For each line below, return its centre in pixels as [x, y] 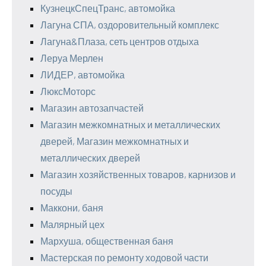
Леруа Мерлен [72, 58]
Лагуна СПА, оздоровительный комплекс [130, 24]
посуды [56, 191]
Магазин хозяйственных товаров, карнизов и [138, 174]
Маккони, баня [72, 207]
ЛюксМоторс [68, 91]
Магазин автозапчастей [92, 107]
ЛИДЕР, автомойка [83, 74]
